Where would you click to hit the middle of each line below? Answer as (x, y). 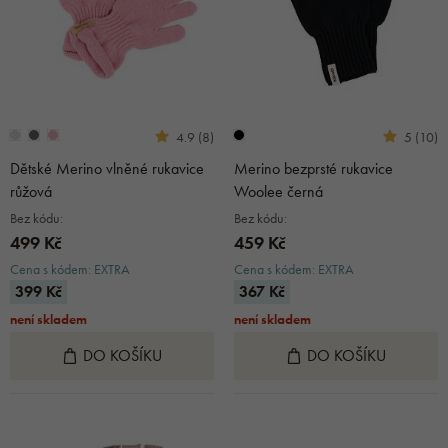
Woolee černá (278, 191)
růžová (31, 191)
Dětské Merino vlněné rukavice (107, 168)
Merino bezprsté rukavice (313, 168)
